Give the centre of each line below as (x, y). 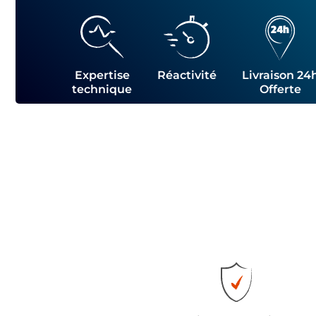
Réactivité (187, 75)
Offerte (280, 89)
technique (102, 89)
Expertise (102, 75)
